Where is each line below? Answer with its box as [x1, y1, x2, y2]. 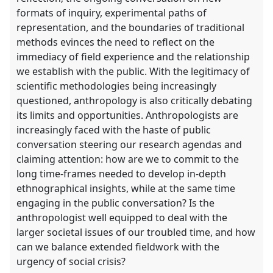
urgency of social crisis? [16, 255, 126, 269]
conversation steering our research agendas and [16, 138, 243, 152]
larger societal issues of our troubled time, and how [16, 225, 256, 239]
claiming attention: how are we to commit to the [16, 152, 239, 166]
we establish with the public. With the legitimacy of [16, 65, 250, 79]
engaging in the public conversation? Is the [16, 196, 215, 210]
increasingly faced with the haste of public [16, 123, 211, 137]
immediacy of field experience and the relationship [16, 50, 250, 64]
